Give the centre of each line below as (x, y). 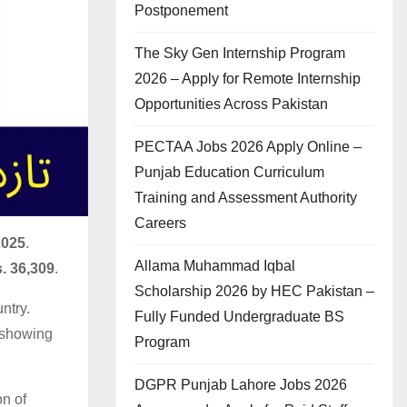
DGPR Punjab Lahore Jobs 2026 (241, 385)
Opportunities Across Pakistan (231, 104)
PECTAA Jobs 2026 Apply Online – (248, 147)
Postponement (181, 10)
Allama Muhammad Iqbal (215, 266)
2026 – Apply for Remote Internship (248, 79)
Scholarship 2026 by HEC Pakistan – (254, 291)
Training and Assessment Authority (246, 198)
